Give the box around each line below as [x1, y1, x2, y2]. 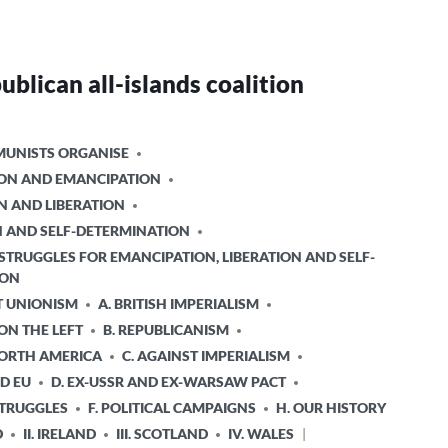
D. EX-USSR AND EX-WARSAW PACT [50, 373, 286, 390]
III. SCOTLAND [115, 425, 208, 442]
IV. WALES [227, 425, 294, 442]
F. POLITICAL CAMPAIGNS [87, 399, 256, 416]
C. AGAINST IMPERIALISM [121, 347, 290, 364]
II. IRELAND [22, 425, 96, 442]
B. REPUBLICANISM [102, 321, 229, 338]
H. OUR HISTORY [275, 399, 386, 416]
